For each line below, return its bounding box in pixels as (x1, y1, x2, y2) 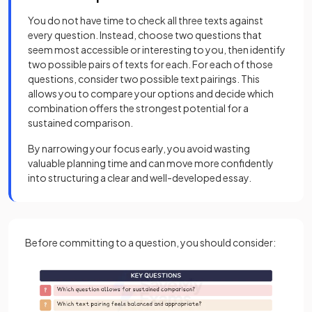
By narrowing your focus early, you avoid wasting (28, 142, 250, 155)
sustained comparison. (28, 116, 133, 130)
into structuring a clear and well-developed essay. (28, 171, 251, 185)
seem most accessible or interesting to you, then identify (28, 43, 286, 56)
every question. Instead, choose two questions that (28, 29, 262, 42)
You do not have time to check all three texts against (28, 14, 263, 27)
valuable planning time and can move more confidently (28, 157, 274, 170)
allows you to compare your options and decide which (28, 87, 274, 100)
